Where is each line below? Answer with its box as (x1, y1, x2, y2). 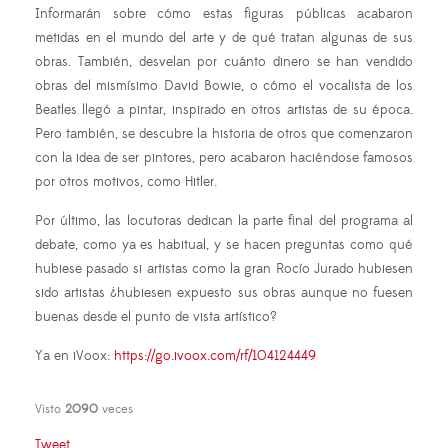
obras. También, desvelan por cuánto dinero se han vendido (35, 53, 413, 72)
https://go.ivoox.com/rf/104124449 (114, 347, 316, 366)
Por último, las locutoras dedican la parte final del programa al (35, 212, 413, 231)
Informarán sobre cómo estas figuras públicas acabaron (35, 5, 413, 24)
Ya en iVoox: (35, 347, 114, 366)
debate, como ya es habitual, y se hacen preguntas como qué (35, 236, 413, 255)
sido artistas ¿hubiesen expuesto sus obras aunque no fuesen (35, 284, 413, 303)
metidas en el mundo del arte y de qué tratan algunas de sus (35, 29, 413, 48)
